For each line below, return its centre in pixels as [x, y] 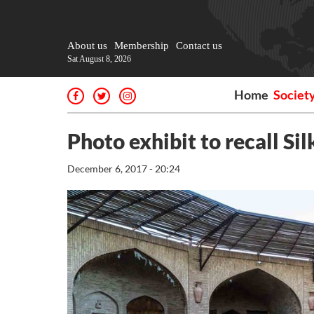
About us [87, 46]
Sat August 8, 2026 [99, 59]
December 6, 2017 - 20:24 [124, 169]
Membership [142, 46]
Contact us [199, 46]
